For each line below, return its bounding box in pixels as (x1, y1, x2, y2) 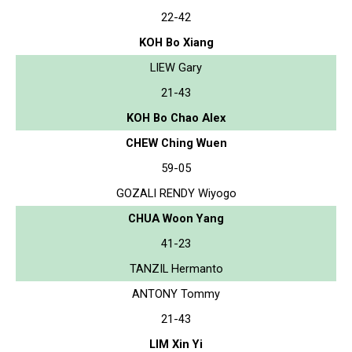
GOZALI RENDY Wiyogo (115, 185, 236, 200)
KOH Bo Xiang (138, 35, 214, 49)
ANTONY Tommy (132, 286, 220, 301)
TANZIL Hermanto (129, 261, 223, 276)
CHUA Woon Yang (128, 211, 224, 225)
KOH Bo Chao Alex (126, 110, 225, 125)
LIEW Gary (150, 60, 202, 75)
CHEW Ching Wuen (125, 135, 227, 150)
